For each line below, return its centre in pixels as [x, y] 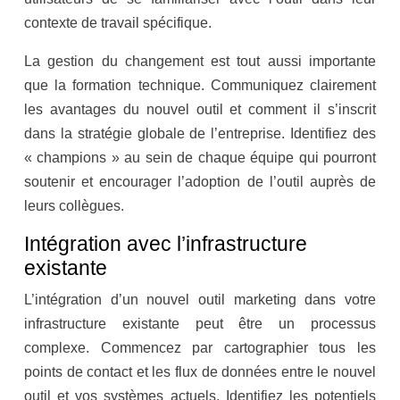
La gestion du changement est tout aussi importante [200, 62]
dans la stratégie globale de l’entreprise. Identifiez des [200, 134]
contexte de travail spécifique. [118, 23]
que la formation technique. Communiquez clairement [200, 86]
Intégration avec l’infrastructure [166, 244]
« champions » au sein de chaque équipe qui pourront [200, 158]
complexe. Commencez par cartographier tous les [200, 348]
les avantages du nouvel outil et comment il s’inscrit [200, 110]
